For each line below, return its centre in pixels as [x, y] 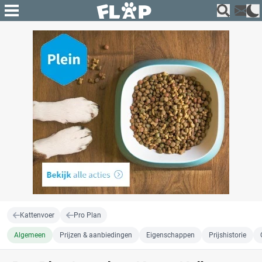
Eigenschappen [170, 235]
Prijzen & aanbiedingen [96, 235]
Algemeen [30, 235]
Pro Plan [87, 215]
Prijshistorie [227, 235]
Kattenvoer [37, 215]
